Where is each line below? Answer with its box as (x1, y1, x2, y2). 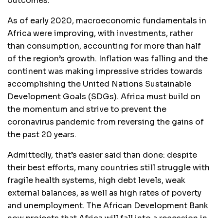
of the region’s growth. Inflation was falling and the (7, 53, 208, 64)
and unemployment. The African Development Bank (7, 200, 208, 211)
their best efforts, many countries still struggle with (7, 162, 210, 173)
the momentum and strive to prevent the (7, 104, 166, 114)
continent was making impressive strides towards (7, 66, 202, 76)
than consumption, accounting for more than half (7, 40, 201, 51)
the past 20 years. (7, 129, 76, 140)
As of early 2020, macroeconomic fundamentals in (7, 15, 206, 26)
